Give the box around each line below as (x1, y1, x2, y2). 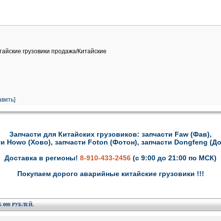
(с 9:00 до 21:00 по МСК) (133, 154, 217, 162)
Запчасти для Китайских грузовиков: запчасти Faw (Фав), (9, 130, 212, 138)
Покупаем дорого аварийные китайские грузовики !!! (17, 170, 204, 178)
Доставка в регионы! (4, 154, 80, 162)
